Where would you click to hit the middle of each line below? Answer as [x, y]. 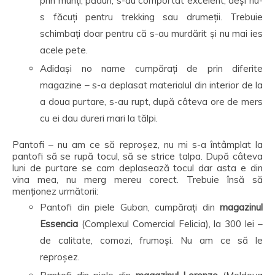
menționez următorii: [55, 191]
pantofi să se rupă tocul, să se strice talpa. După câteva [137, 156]
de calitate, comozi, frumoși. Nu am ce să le [151, 240]
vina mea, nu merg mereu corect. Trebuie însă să [137, 180]
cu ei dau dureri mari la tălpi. [99, 118]
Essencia [59, 224]
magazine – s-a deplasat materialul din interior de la [151, 85]
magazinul [241, 207]
